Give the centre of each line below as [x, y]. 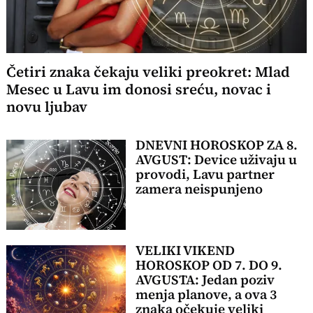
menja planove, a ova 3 [206, 295]
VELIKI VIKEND [185, 251]
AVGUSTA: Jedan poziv [205, 280]
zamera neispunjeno [199, 189]
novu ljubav [47, 107]
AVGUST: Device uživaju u [216, 160]
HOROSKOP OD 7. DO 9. [209, 265]
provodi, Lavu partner [205, 175]
